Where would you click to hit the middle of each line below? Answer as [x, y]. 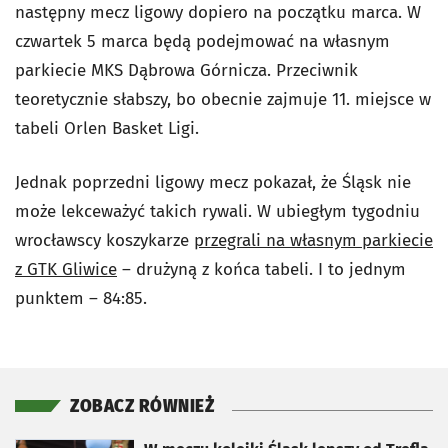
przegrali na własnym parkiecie [313, 241]
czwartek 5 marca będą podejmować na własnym [202, 42]
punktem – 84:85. [81, 299]
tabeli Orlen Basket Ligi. [107, 129]
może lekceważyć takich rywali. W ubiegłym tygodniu [217, 212]
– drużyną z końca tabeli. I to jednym [261, 270]
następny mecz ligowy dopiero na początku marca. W [218, 13]
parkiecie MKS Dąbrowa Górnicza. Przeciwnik [186, 71]
